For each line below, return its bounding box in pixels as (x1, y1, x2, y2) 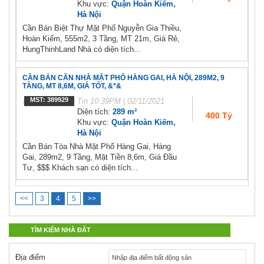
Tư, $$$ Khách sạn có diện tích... (22, 163, 138, 173)
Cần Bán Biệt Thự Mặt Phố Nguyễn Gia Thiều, (22, 24, 181, 33)
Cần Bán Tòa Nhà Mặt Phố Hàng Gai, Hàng (22, 142, 171, 151)
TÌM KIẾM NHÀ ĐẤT (31, 226, 91, 234)
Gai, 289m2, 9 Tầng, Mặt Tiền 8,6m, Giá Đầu (22, 153, 177, 162)
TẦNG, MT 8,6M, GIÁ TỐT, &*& (22, 82, 121, 91)
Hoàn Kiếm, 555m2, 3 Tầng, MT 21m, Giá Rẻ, (22, 34, 180, 44)
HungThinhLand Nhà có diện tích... (22, 45, 141, 54)
